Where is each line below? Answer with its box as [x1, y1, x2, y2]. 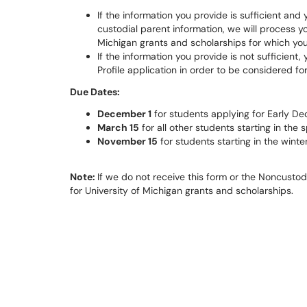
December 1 [97, 108, 151, 120]
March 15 [97, 121, 139, 134]
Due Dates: [70, 86, 120, 98]
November [97, 135, 148, 147]
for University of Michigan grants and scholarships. [70, 184, 293, 197]
